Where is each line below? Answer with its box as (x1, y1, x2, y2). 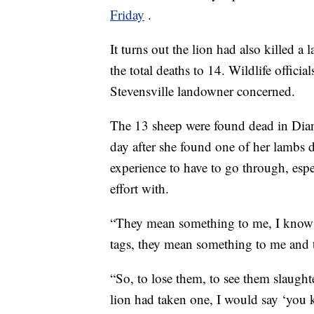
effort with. (110, 179, 169, 198)
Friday (110, 6, 144, 24)
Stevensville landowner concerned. (110, 82, 295, 100)
